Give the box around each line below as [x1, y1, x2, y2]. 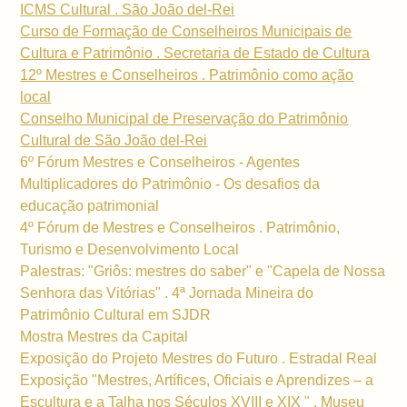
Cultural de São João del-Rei [20, 133, 208, 149]
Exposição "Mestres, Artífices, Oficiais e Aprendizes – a [20, 372, 374, 389]
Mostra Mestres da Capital [20, 329, 193, 345]
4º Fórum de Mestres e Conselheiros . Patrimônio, [20, 220, 341, 236]
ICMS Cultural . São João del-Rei [20, 2, 235, 18]
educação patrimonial [20, 198, 164, 214]
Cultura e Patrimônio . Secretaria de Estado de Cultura [20, 45, 371, 62]
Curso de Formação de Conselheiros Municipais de [20, 24, 352, 40]
